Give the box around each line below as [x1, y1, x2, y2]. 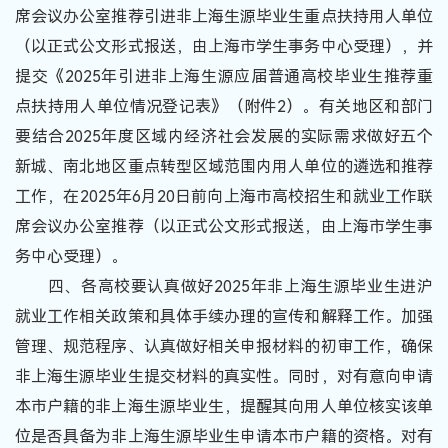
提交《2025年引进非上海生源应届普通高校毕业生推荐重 [15, 66, 433, 86]
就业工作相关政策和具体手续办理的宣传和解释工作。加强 [15, 306, 433, 326]
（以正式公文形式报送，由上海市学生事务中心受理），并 [15, 36, 433, 56]
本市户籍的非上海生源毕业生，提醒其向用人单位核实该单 [15, 396, 433, 416]
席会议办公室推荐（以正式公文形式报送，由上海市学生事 [15, 216, 433, 236]
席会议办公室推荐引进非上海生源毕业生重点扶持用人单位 [15, 6, 433, 26]
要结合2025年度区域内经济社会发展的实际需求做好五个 [15, 126, 433, 146]
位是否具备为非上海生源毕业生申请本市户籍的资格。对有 [15, 426, 433, 446]
